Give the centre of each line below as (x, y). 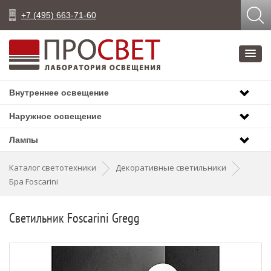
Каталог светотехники (53, 168)
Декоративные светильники (171, 168)
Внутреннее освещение (59, 93)
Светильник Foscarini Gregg (74, 218)
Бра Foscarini (34, 181)
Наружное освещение (55, 116)
